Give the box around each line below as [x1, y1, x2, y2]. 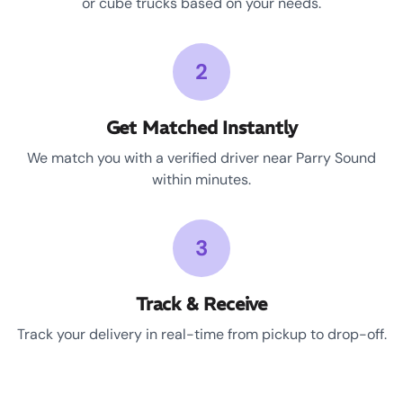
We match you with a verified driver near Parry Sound [27, 148, 376, 168]
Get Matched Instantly [105, 116, 298, 139]
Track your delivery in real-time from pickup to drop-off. [16, 325, 387, 345]
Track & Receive [135, 292, 268, 316]
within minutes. [152, 170, 251, 190]
